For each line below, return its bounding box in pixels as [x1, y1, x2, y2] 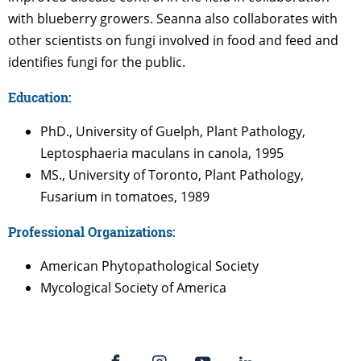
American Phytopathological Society [40, 256, 259, 275]
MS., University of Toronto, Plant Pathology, [40, 165, 304, 184]
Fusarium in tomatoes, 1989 [40, 187, 210, 205]
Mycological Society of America [40, 278, 226, 297]
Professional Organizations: [8, 222, 176, 240]
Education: [8, 88, 72, 106]
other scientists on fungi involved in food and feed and [8, 31, 338, 49]
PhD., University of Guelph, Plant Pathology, [40, 122, 305, 140]
